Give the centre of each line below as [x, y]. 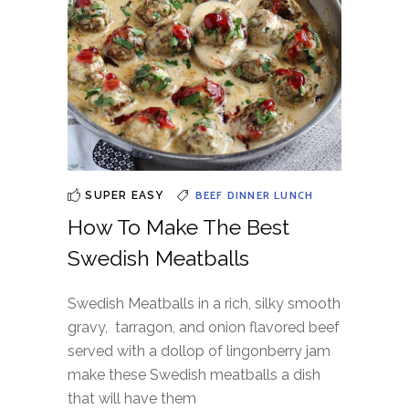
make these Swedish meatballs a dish [194, 374]
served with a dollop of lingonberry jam [199, 351]
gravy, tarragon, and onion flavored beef [204, 327]
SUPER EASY [123, 195]
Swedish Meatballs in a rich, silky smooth [204, 303]
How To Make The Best [178, 226]
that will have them [132, 398]
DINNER [251, 195]
